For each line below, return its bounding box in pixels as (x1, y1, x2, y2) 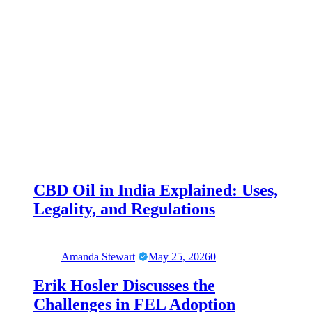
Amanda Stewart (61, 250, 135, 263)
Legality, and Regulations (33, 199, 215, 218)
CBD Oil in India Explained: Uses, (33, 180, 278, 199)
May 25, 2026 (148, 250, 210, 263)
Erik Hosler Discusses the (33, 276, 215, 295)
